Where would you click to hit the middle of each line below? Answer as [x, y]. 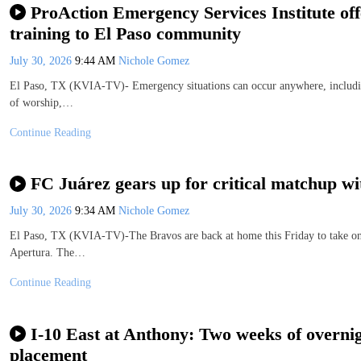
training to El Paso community [125, 33]
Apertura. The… [48, 253]
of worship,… [41, 102]
